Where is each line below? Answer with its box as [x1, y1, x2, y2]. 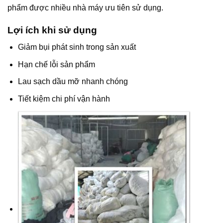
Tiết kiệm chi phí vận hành [17, 94, 110, 103]
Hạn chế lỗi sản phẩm [17, 60, 95, 69]
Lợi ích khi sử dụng [7, 24, 97, 35]
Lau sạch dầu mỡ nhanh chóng [17, 77, 128, 86]
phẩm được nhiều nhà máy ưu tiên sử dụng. [7, 3, 163, 12]
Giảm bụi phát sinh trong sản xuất [17, 43, 136, 52]
